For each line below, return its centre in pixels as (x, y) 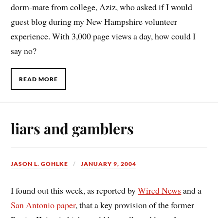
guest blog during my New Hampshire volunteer (94, 21)
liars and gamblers (73, 128)
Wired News (160, 190)
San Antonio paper (43, 205)
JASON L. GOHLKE (40, 163)
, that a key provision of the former (135, 205)
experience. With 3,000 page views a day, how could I (103, 36)
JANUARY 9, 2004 (109, 163)
